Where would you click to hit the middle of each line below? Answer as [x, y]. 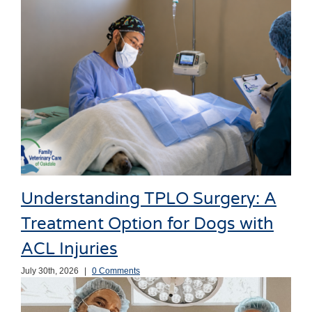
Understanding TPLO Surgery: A [149, 199]
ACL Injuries [69, 249]
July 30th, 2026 [50, 271]
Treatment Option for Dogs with [147, 224]
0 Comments [116, 271]
